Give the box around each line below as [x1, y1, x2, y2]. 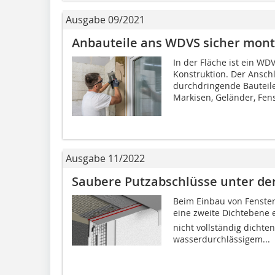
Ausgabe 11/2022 [66, 151, 145, 165]
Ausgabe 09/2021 [66, 12, 145, 26]
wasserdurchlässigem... [172, 233, 270, 245]
